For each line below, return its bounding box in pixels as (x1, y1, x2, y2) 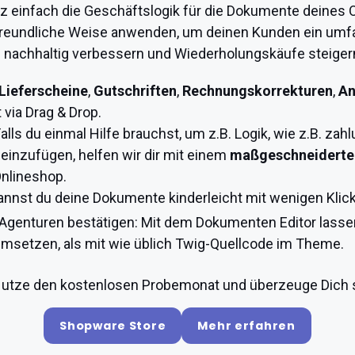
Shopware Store (59, 318, 166, 334)
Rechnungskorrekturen (182, 82, 333, 99)
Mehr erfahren (197, 318, 296, 334)
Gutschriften (94, 82, 177, 99)
